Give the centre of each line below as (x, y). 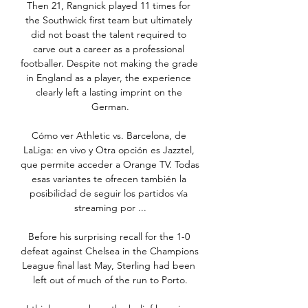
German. (110, 107)
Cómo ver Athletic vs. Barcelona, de (109, 136)
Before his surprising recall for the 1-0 (109, 237)
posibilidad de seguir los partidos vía (109, 194)
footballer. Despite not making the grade (109, 64)
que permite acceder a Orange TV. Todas (110, 165)
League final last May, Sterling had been (109, 266)
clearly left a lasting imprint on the (109, 92)
